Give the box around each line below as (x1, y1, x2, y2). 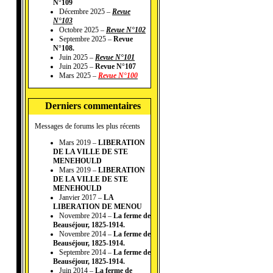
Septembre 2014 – (59, 248, 113, 257)
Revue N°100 (98, 71, 138, 80)
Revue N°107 (95, 62, 136, 71)
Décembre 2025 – (59, 7, 112, 16)
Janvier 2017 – (59, 193, 104, 202)
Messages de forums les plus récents (35, 122, 140, 131)
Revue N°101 (95, 53, 135, 62)
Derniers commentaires (44, 101, 141, 112)
